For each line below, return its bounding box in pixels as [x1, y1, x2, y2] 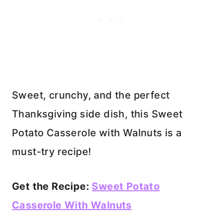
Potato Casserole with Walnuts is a [12, 126, 182, 139]
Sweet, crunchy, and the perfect [12, 89, 170, 101]
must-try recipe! [12, 145, 92, 158]
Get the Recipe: [12, 180, 92, 192]
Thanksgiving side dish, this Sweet [12, 108, 183, 120]
